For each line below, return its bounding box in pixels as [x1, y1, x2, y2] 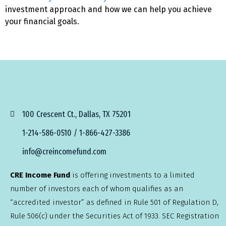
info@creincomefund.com [22, 146, 106, 157]
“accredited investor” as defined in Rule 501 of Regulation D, [10, 198, 218, 207]
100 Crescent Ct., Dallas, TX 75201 [22, 109, 131, 120]
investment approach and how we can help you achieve [5, 5, 212, 14]
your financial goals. [5, 17, 79, 26]
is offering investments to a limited [70, 171, 195, 180]
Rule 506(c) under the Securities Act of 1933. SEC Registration [10, 211, 219, 220]
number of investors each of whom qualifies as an [10, 184, 183, 193]
